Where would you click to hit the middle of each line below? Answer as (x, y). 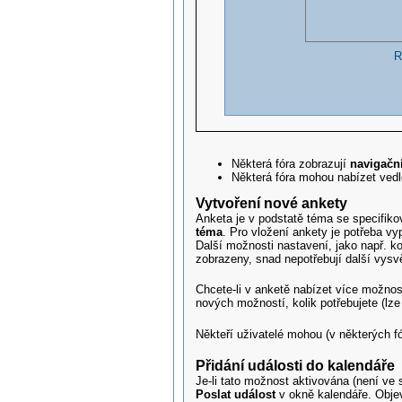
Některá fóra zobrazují (291, 163)
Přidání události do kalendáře (296, 366)
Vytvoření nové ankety (272, 203)
